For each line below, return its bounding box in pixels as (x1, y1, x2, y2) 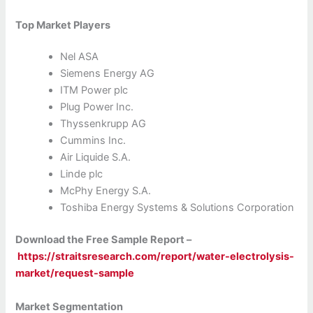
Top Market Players (15, 18, 111, 31)
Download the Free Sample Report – (15, 233, 192, 247)
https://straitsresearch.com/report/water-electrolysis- (17, 250, 295, 263)
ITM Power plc (60, 84, 129, 97)
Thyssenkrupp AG (60, 117, 147, 131)
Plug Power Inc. (60, 101, 134, 114)
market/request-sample (15, 267, 135, 280)
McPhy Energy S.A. (60, 184, 152, 198)
